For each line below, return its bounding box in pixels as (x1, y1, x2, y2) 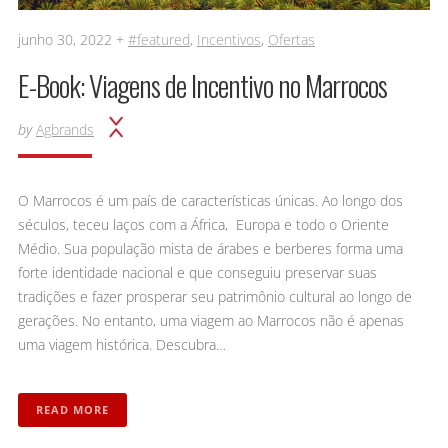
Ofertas (267, 29, 315, 49)
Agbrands (35, 119, 94, 139)
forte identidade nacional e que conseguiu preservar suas (17, 262, 377, 282)
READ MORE (35, 401, 109, 417)
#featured (127, 29, 190, 49)
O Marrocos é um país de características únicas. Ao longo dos (17, 190, 403, 210)
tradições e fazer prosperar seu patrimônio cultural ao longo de (17, 286, 412, 306)
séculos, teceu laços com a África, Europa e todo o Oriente (17, 214, 389, 234)
